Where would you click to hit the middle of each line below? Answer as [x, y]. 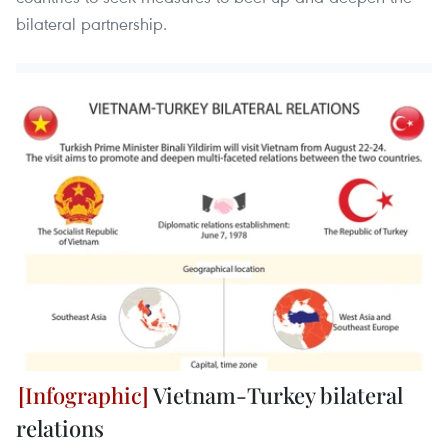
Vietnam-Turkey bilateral [276, 394]
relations [60, 427]
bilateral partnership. [91, 24]
